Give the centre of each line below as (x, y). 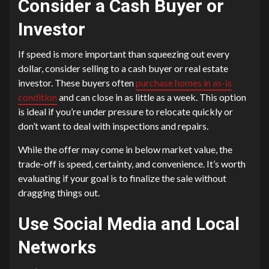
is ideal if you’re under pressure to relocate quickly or (125, 112)
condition (38, 97)
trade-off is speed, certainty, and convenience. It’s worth (132, 164)
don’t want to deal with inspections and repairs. (113, 126)
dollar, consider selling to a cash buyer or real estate (123, 68)
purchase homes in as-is (184, 83)
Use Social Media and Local (129, 224)
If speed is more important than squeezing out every (124, 54)
